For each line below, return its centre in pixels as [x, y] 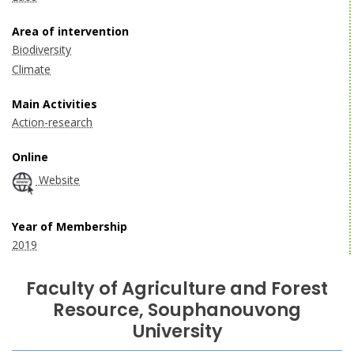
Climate [31, 69]
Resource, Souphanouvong [177, 310]
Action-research [52, 122]
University [177, 331]
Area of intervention [70, 31]
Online [30, 157]
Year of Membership [70, 226]
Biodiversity [41, 49]
